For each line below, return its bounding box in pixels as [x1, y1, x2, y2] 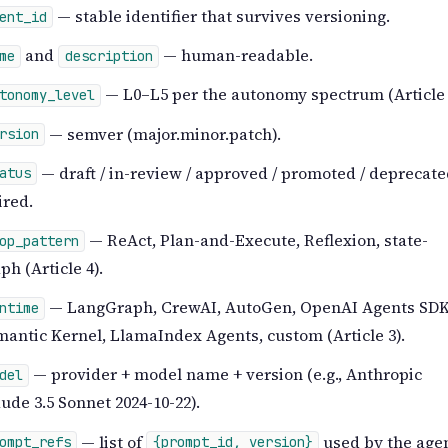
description [64, 47, 153, 66]
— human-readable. [159, 44, 314, 67]
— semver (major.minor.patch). [45, 122, 282, 145]
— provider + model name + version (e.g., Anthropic [29, 363, 423, 386]
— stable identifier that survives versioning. [53, 5, 391, 27]
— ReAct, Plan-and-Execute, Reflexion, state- [85, 228, 429, 251]
